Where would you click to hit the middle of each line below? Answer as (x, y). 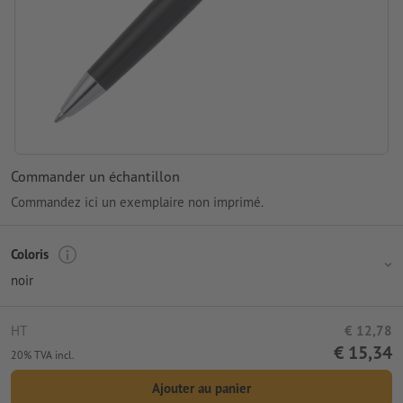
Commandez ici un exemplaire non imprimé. (137, 201)
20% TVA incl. (43, 354)
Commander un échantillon (95, 176)
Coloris (30, 255)
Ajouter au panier (201, 388)
